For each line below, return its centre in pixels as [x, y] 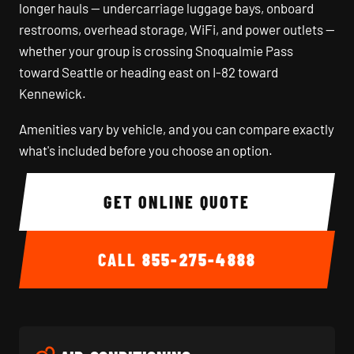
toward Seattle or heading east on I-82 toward [149, 72]
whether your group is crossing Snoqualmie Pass [156, 51]
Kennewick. [53, 93]
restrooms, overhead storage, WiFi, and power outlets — [177, 29]
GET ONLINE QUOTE [225, 201]
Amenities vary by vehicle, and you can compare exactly [177, 129]
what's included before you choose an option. [146, 150]
